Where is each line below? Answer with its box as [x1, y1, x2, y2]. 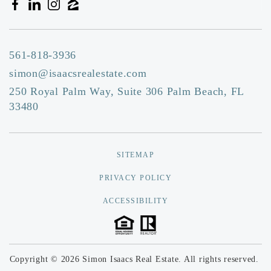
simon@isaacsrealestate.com [9, 67, 147, 80]
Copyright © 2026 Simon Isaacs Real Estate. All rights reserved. [9, 254, 262, 264]
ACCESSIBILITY [102, 197, 169, 206]
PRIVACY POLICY [99, 174, 172, 183]
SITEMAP [116, 151, 155, 160]
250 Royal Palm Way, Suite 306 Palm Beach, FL [9, 85, 244, 98]
